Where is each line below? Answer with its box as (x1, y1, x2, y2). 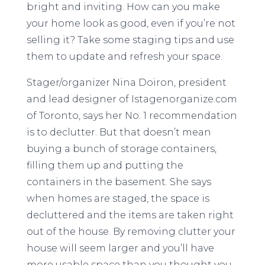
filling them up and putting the (26, 160, 183, 171)
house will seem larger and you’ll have (26, 243, 214, 254)
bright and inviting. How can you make (26, 1, 220, 12)
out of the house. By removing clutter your (26, 226, 235, 237)
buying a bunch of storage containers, (26, 143, 216, 154)
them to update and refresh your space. (26, 51, 222, 62)
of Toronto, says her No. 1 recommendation (26, 110, 237, 121)
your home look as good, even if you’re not (26, 18, 235, 29)
